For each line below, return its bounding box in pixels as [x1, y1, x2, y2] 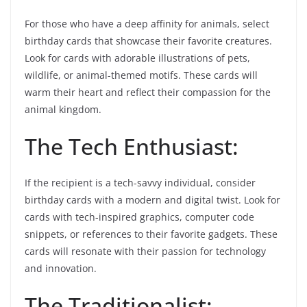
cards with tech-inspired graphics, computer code [25, 210, 254, 224]
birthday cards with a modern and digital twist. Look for [25, 193, 280, 207]
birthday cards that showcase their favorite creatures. [25, 34, 272, 48]
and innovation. [25, 262, 97, 275]
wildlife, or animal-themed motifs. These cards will [25, 69, 258, 82]
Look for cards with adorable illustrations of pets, [25, 51, 250, 65]
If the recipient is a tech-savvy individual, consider [25, 176, 256, 190]
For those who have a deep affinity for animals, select [25, 17, 269, 31]
